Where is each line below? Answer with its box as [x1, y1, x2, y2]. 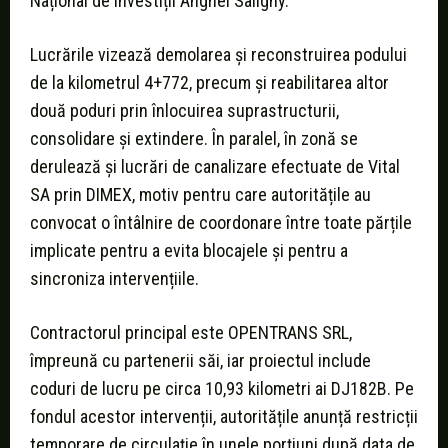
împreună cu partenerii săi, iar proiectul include [30, 350, 371, 372]
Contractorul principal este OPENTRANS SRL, [30, 322, 352, 344]
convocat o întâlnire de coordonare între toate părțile [30, 212, 412, 234]
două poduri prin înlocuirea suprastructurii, [30, 100, 339, 122]
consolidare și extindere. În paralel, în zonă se [30, 128, 358, 150]
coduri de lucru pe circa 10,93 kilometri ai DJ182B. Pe [30, 378, 414, 400]
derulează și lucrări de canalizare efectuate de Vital [30, 156, 400, 178]
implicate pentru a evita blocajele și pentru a [30, 240, 348, 262]
